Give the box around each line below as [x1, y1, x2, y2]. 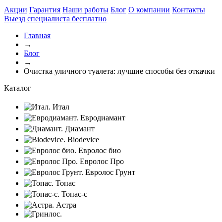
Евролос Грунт [85, 168, 135, 176]
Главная [24, 31, 51, 40]
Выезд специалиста [4, 14, 70, 23]
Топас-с [61, 190, 87, 198]
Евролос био [78, 146, 121, 155]
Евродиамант [80, 113, 125, 122]
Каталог [4, 84, 31, 92]
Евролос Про [80, 157, 124, 166]
